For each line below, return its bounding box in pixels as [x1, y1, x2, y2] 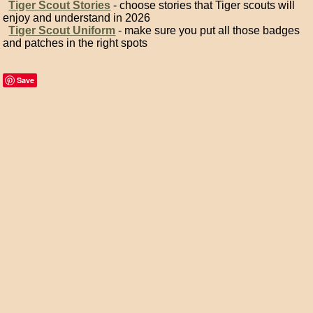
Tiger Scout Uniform [8, 24, 116, 36]
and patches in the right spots [3, 37, 148, 49]
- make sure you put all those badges [115, 24, 300, 36]
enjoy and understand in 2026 [3, 12, 151, 24]
